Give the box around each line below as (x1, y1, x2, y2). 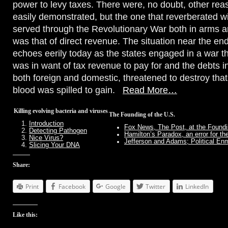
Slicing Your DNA (29, 141, 80, 149)
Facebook (59, 182, 85, 191)
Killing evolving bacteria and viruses (14, 107, 108, 115)
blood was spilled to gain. (13, 85, 123, 95)
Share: (13, 161, 30, 168)
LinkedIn (185, 182, 209, 191)
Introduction (29, 120, 64, 127)
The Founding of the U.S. (109, 111, 175, 118)
